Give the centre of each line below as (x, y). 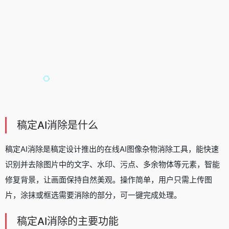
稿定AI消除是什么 (58, 125)
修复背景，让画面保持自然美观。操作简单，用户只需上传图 (109, 179)
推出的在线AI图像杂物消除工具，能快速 (150, 149)
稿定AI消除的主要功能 (68, 221)
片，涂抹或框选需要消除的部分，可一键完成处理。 (93, 195)
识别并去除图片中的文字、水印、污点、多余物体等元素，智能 (112, 164)
